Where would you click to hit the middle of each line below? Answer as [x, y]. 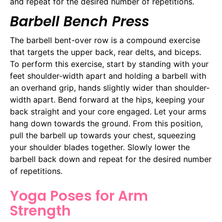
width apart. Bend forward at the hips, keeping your [107, 99]
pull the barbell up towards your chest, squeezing [103, 135]
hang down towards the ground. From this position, [106, 123]
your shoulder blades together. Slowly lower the [100, 147]
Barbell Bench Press [80, 21]
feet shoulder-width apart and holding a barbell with [108, 76]
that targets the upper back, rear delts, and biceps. [106, 52]
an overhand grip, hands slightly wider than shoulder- [110, 87]
